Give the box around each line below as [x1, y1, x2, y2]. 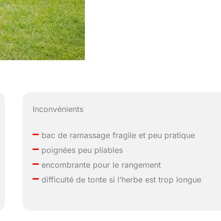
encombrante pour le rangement [39, 160, 161, 170]
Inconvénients [33, 104, 84, 114]
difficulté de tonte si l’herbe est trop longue [39, 175, 202, 185]
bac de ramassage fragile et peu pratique [39, 130, 195, 141]
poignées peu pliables [39, 145, 123, 155]
